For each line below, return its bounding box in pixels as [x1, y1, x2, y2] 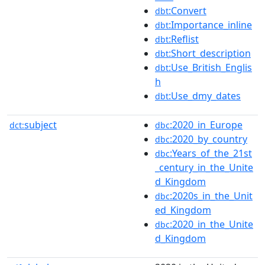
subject [24, 118, 57, 131]
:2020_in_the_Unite [170, 217, 253, 231]
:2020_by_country [170, 132, 247, 146]
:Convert [169, 4, 206, 17]
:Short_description [169, 46, 251, 60]
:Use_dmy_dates [169, 89, 241, 102]
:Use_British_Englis [169, 60, 252, 74]
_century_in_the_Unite [155, 160, 253, 174]
